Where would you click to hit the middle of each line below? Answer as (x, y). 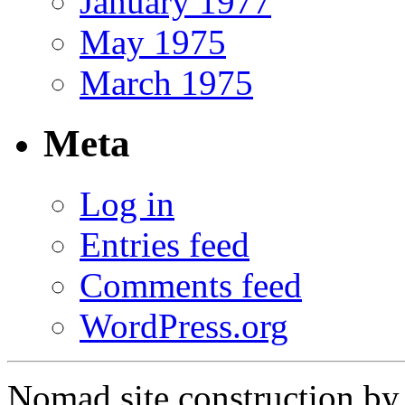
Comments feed (191, 285)
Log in (127, 203)
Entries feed (165, 244)
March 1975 (166, 82)
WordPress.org (184, 325)
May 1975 (153, 42)
